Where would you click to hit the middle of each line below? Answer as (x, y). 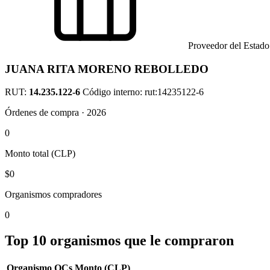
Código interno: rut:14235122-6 (143, 92)
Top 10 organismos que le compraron (119, 241)
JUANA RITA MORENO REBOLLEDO (107, 69)
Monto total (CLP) (40, 154)
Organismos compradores (53, 195)
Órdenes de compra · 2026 (55, 113)
